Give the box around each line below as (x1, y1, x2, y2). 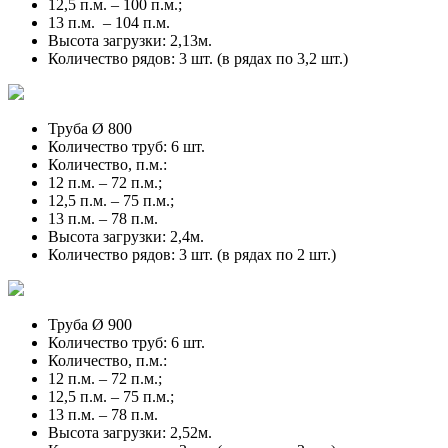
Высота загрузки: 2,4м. (48, 227, 204, 245)
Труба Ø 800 (48, 119, 132, 137)
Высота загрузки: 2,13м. (48, 31, 212, 49)
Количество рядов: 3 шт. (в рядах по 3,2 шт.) (48, 49, 348, 67)
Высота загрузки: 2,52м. (48, 423, 212, 441)
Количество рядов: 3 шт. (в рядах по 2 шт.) (48, 245, 336, 263)
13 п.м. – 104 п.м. (48, 13, 170, 31)
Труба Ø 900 (48, 315, 132, 333)
